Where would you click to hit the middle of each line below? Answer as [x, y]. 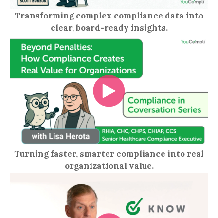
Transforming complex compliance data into [109, 16]
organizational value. [109, 166]
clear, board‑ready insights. [109, 28]
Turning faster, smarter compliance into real [109, 154]
